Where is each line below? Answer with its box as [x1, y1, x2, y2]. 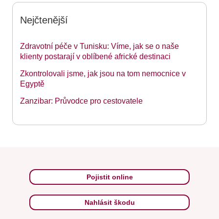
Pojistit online [86, 173, 133, 181]
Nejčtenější [20, 15, 68, 25]
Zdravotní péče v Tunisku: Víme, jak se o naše [20, 42, 179, 50]
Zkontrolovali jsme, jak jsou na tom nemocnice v [20, 69, 186, 78]
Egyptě [20, 80, 44, 88]
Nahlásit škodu [84, 198, 135, 206]
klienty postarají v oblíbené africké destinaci [20, 52, 171, 61]
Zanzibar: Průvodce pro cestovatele [20, 97, 143, 105]
